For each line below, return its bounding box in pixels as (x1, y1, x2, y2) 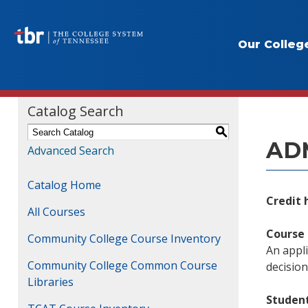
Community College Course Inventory (27, 231, 221, 246)
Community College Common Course (27, 258, 217, 273)
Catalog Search (27, 102, 124, 120)
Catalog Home (27, 177, 101, 192)
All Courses (27, 204, 85, 219)
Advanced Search (27, 143, 114, 158)
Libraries (27, 274, 74, 289)
